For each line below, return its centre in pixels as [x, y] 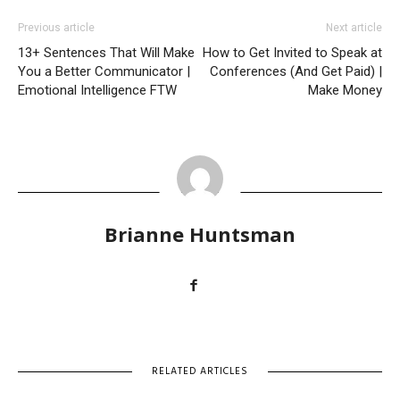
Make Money [345, 90]
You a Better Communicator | [104, 71]
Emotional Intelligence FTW [97, 90]
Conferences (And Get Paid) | [296, 71]
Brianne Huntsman [200, 233]
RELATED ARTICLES [200, 371]
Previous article [56, 27]
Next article [354, 27]
